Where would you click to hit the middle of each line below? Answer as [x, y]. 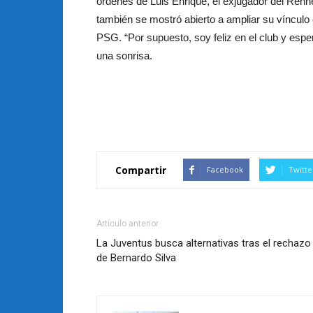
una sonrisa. [124, 56]
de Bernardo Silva [136, 258]
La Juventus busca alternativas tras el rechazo [204, 243]
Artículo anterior [128, 224]
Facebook [225, 169]
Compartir [141, 170]
